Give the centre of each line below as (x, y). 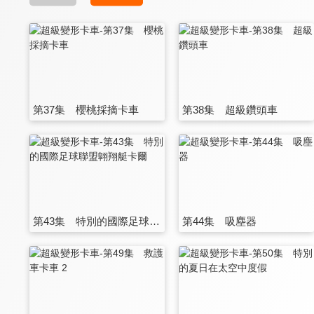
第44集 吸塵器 (220, 221)
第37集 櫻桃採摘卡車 (86, 109)
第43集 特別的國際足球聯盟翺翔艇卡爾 (155, 221)
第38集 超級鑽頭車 (230, 109)
